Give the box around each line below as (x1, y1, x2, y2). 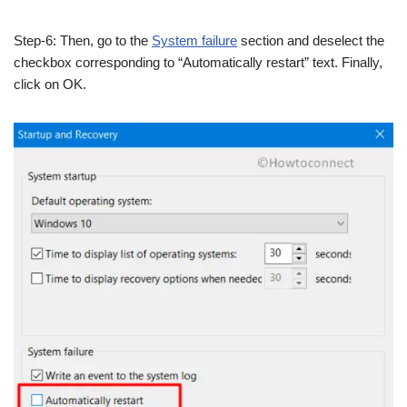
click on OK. (14, 76, 86, 92)
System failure (152, 33, 237, 48)
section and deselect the (237, 33, 384, 48)
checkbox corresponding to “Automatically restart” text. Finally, (14, 55, 382, 70)
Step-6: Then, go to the (14, 33, 152, 48)
